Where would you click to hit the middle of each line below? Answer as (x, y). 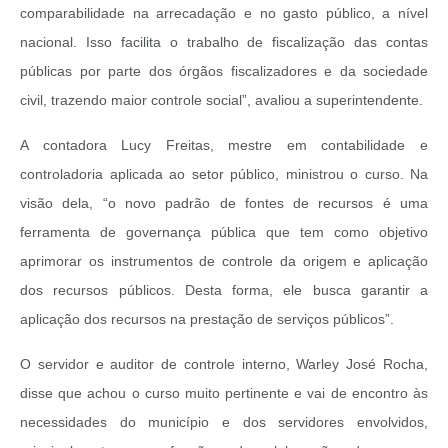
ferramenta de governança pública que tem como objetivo (224, 232)
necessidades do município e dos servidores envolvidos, (224, 422)
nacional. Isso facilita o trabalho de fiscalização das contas (224, 42)
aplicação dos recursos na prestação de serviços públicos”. (209, 319)
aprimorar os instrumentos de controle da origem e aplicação (224, 261)
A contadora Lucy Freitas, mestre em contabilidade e (224, 145)
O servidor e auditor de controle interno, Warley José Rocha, (224, 364)
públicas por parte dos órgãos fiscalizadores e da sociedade (224, 71)
